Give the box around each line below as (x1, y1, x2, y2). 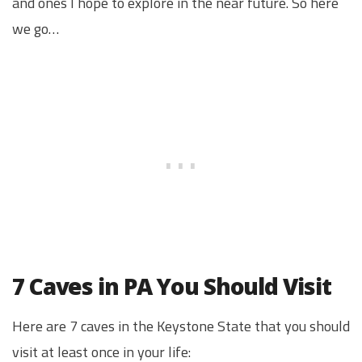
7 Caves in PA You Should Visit (12, 271, 331, 302)
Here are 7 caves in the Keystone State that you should (12, 315, 350, 338)
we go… (12, 18, 59, 40)
